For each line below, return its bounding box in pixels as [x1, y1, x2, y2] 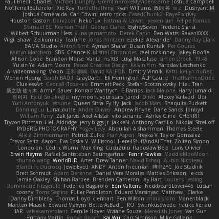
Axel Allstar [82, 112, 109, 119]
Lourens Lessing [164, 175, 202, 183]
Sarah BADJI [44, 74, 73, 81]
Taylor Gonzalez [160, 131, 201, 138]
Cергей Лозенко [45, 80, 88, 88]
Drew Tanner [96, 156, 128, 164]
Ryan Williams [116, 4, 151, 11]
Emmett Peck [91, 80, 124, 88]
